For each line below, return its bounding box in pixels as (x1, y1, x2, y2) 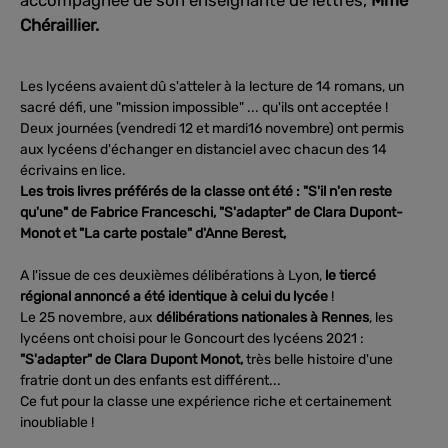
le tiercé (325, 266, 376, 284)
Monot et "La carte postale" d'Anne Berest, (20, 224, 286, 242)
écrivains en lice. (20, 161, 126, 179)
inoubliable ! (20, 413, 94, 431)
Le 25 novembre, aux (20, 308, 156, 326)
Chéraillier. (20, 15, 103, 35)
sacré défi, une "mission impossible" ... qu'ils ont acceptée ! (20, 98, 388, 116)
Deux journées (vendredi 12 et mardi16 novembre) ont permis (20, 119, 404, 137)
